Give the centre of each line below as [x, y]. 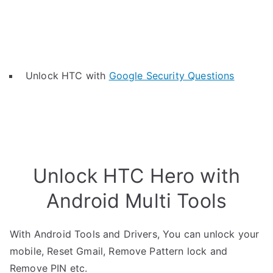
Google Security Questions [172, 76]
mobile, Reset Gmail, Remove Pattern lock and [119, 251]
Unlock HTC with [67, 76]
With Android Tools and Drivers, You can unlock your [135, 234]
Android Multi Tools [136, 201]
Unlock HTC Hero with [136, 176]
